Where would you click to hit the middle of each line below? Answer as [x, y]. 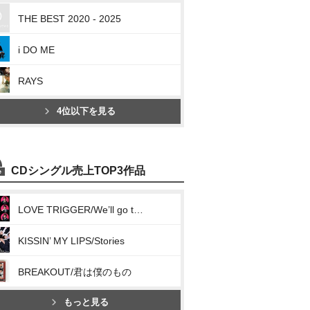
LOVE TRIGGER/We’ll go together [138, 210]
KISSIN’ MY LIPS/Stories [71, 241]
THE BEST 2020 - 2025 [70, 19]
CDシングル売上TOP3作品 [78, 171]
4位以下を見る [86, 111]
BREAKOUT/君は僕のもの [75, 272]
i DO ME [36, 50]
